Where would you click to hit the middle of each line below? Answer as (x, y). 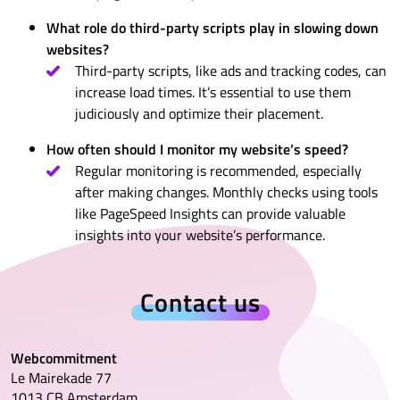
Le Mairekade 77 (61, 378)
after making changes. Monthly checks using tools (226, 192)
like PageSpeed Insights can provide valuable (210, 214)
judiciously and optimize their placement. (199, 114)
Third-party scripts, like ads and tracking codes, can (231, 71)
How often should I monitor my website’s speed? (197, 150)
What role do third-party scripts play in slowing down (212, 28)
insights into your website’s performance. (200, 235)
